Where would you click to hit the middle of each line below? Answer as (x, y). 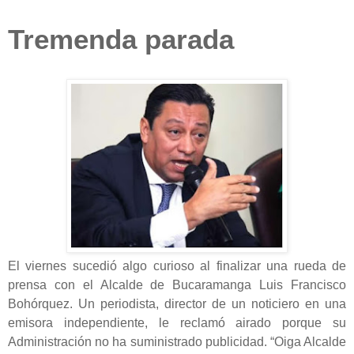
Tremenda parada (121, 39)
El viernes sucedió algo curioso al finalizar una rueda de (177, 265)
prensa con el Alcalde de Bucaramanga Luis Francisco (177, 284)
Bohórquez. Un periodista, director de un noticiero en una (177, 303)
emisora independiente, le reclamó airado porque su (177, 322)
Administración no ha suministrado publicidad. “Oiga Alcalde (177, 341)
